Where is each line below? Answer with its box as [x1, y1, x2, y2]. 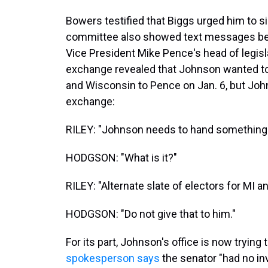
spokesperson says [66, 252, 162, 264]
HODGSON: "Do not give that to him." [66, 208, 236, 220]
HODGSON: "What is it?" [66, 151, 177, 164]
